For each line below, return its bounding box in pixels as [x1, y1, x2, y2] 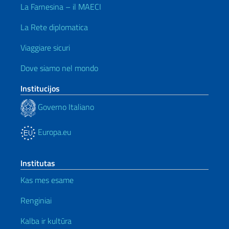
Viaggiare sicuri [20, 41, 70, 54]
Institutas [20, 156, 55, 169]
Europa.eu [36, 125, 71, 138]
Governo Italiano [36, 101, 94, 113]
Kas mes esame [20, 173, 74, 186]
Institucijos [20, 82, 60, 95]
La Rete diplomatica [20, 20, 88, 33]
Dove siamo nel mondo [20, 61, 98, 74]
